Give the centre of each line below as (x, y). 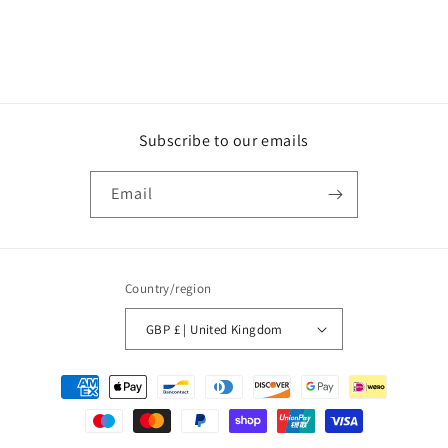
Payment (63, 377)
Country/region (168, 288)
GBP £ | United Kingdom (228, 329)
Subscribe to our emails (224, 140)
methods (63, 404)
